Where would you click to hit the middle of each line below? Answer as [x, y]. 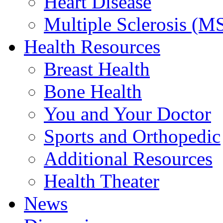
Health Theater [102, 181]
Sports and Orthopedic [132, 136]
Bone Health [93, 91]
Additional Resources [128, 159]
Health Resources [92, 47]
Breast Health [97, 69]
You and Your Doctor [127, 114]
